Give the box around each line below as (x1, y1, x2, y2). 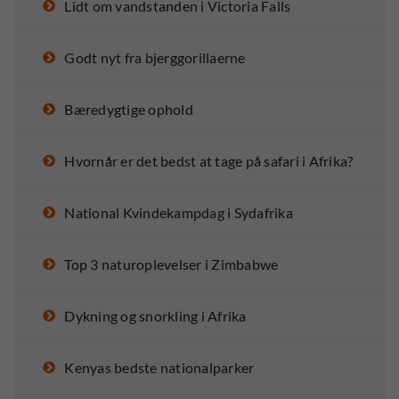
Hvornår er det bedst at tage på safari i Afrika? (64, 152, 354, 170)
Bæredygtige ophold (64, 101, 193, 118)
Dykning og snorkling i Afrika (64, 307, 247, 325)
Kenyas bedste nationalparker (64, 359, 255, 377)
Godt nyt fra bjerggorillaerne (64, 49, 246, 67)
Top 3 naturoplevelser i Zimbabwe (64, 256, 279, 273)
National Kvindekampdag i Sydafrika (64, 204, 293, 222)
